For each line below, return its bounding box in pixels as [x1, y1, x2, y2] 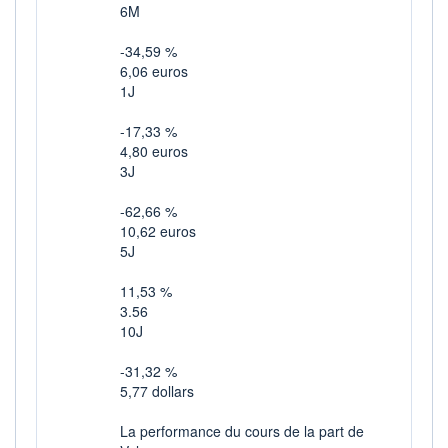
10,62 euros [120, 220, 196, 241]
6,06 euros [120, 60, 188, 81]
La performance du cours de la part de [120, 420, 364, 441]
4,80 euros [120, 140, 188, 161]
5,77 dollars [120, 380, 194, 401]
